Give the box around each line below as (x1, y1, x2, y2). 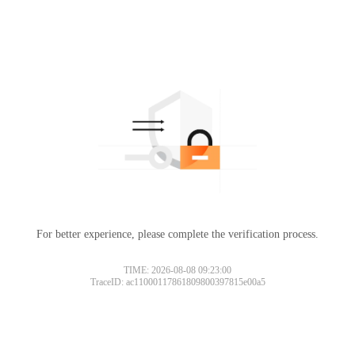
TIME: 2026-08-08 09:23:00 (124, 264, 231, 276)
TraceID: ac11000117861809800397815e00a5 (90, 276, 265, 288)
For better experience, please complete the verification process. (36, 227, 319, 240)
